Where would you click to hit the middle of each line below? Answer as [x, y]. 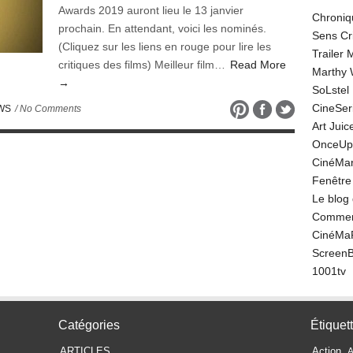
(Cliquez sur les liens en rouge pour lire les [165, 46]
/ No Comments [47, 109]
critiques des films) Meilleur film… [143, 65]
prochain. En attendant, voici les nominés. [162, 28]
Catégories [89, 325]
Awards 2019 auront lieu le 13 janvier [151, 10]
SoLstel [331, 90]
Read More [258, 65]
